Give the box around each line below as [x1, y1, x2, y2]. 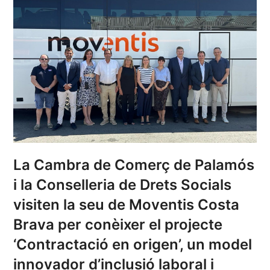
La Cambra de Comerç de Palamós [13, 155, 255, 174]
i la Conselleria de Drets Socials [13, 175, 232, 193]
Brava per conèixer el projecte [13, 215, 223, 233]
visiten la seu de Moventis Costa [13, 195, 240, 213]
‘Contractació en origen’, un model [13, 235, 253, 253]
